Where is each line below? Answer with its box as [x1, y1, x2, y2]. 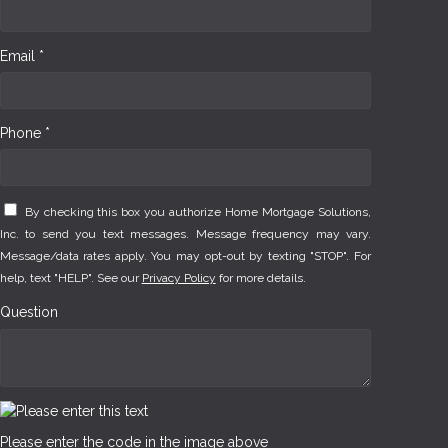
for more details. [215, 270, 306, 285]
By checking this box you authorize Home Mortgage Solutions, [24, 204, 371, 219]
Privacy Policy [141, 270, 216, 285]
